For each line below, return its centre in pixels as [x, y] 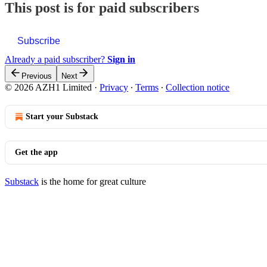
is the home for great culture [92, 182]
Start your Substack [62, 117]
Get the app [36, 153]
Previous [37, 76]
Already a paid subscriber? [56, 60]
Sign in [121, 60]
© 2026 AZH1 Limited [49, 88]
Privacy [114, 88]
